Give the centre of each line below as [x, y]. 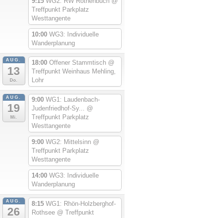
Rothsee [44, 212]
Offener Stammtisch [78, 63]
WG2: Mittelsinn [69, 142]
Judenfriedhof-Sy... [59, 109]
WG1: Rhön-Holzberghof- [81, 203]
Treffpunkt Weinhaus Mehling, [73, 72]
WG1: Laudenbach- [73, 100]
